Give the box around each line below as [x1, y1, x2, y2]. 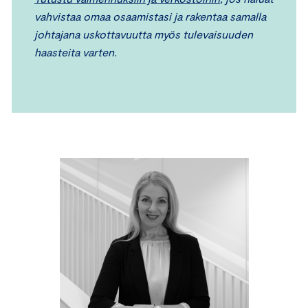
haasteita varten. [34, 45, 117, 59]
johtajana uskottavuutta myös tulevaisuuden [34, 27, 253, 41]
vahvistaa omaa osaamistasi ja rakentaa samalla [34, 10, 266, 23]
